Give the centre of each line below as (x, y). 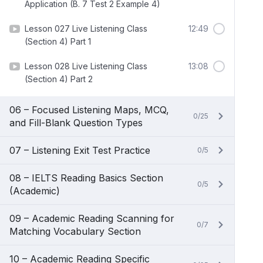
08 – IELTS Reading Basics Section (86, 178)
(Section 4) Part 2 (59, 79)
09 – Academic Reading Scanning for (92, 218)
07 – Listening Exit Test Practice (80, 150)
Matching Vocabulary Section (75, 231)
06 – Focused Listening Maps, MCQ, (89, 110)
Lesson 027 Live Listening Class (86, 28)
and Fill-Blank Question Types (76, 123)
